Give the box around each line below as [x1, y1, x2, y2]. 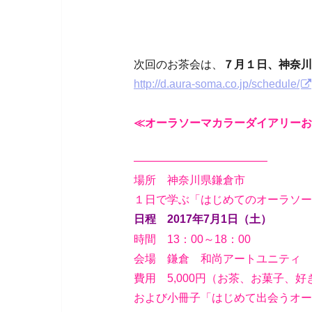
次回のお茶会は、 [134, 57, 223, 70]
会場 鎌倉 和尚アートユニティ [134, 252, 301, 265]
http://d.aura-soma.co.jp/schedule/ [134, 77, 299, 90]
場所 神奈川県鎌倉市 [134, 173, 245, 187]
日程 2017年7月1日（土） [134, 213, 272, 226]
